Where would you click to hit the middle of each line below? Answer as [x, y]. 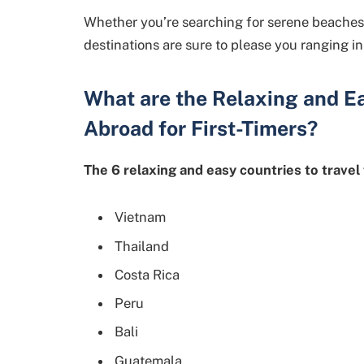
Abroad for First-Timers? [201, 128]
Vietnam [140, 217]
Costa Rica [147, 274]
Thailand [142, 246]
